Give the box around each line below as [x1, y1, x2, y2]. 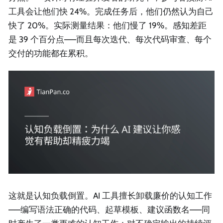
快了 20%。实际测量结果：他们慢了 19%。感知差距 [8, 20, 207, 31]
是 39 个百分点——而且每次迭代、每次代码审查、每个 [8, 34, 212, 45]
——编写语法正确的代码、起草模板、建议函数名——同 [8, 204, 210, 215]
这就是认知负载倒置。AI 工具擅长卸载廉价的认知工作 [8, 190, 212, 201]
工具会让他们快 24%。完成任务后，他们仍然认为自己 [8, 6, 214, 17]
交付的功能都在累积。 [8, 48, 93, 59]
